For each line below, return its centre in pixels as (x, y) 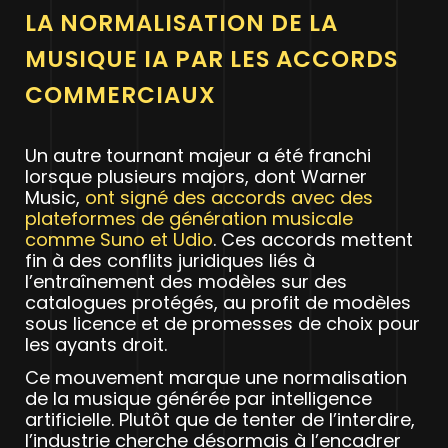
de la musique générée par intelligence (198, 398)
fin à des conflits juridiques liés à (170, 260)
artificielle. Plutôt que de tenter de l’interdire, (220, 419)
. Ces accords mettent (313, 239)
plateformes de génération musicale (189, 218)
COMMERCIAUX (120, 94)
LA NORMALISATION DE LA (181, 22)
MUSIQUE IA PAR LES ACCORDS (211, 58)
